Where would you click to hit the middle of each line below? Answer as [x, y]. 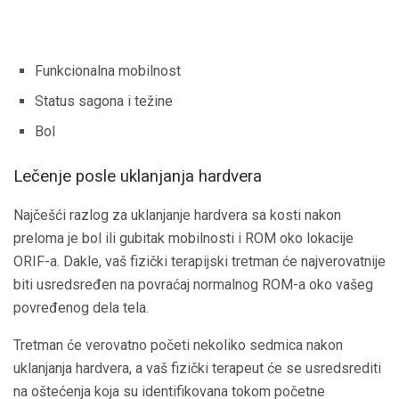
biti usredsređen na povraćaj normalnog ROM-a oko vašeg [193, 285]
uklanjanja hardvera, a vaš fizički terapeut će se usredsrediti [197, 369]
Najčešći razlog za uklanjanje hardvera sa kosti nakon [177, 216]
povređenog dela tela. [81, 308]
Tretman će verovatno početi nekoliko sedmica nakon [178, 346]
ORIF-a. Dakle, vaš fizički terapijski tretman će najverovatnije [199, 262]
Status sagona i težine [104, 101]
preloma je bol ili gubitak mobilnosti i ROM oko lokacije [183, 239]
